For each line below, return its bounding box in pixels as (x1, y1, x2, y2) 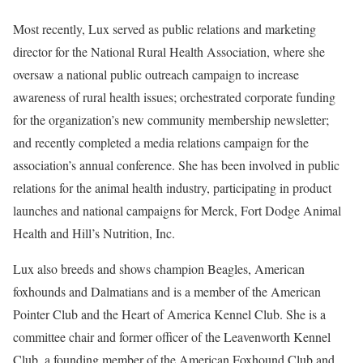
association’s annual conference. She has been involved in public (13, 156, 340, 173)
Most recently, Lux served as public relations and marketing (13, 20, 316, 37)
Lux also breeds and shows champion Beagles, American (13, 260, 305, 277)
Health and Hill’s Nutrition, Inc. (13, 224, 175, 241)
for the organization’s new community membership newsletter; (13, 111, 329, 128)
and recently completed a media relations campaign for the (13, 134, 309, 151)
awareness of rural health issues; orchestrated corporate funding (13, 88, 335, 105)
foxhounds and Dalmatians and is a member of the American (13, 283, 321, 300)
